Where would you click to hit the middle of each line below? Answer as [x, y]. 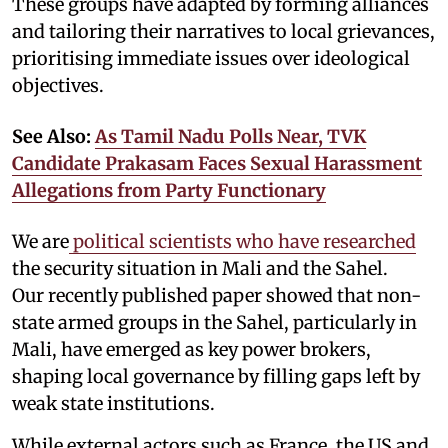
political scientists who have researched [242, 241]
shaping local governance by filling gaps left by [216, 376]
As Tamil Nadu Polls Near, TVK [230, 136]
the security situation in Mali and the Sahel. [200, 268]
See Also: [53, 136]
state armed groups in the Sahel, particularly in [214, 322]
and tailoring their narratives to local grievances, [223, 31]
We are [40, 241]
